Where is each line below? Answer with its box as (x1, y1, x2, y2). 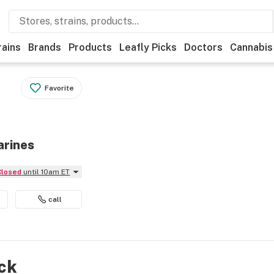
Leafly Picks (119, 42, 177, 53)
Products (68, 42, 112, 53)
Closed (1, 168, 22, 176)
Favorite (45, 84, 75, 92)
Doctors (184, 42, 223, 53)
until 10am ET (23, 168, 70, 176)
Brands (28, 42, 61, 53)
